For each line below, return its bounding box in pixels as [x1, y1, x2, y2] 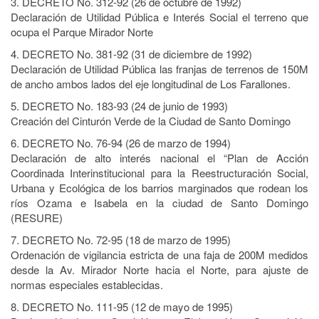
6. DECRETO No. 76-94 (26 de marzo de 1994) [11, 135, 231, 150]
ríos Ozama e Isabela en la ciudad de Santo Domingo [11, 195, 308, 210]
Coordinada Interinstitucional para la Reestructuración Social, [11, 165, 308, 180]
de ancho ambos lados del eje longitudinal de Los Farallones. [11, 76, 291, 91]
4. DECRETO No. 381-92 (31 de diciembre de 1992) [11, 46, 252, 61]
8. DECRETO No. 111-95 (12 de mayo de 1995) [11, 299, 233, 314]
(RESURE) [11, 210, 63, 225]
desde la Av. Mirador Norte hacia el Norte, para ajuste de [11, 262, 308, 277]
